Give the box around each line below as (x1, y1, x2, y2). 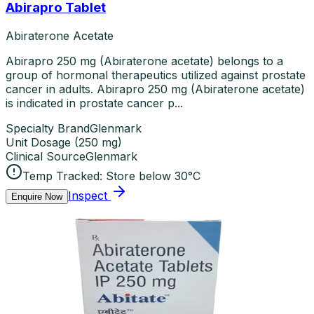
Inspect (68, 189, 107, 203)
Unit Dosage (6, 135, 71, 150)
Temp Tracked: (22, 169, 102, 184)
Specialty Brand (6, 121, 90, 136)
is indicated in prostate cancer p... (6, 96, 183, 111)
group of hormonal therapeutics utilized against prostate (6, 68, 306, 83)
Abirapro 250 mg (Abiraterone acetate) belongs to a (6, 54, 283, 69)
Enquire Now (11, 191, 62, 203)
